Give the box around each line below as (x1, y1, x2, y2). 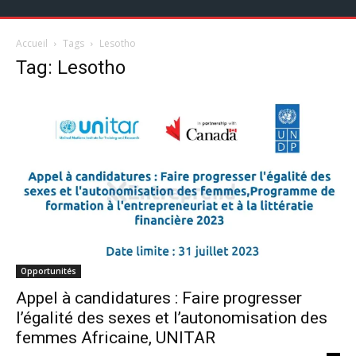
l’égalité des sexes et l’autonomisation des (16, 308, 327, 327)
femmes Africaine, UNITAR (16, 327, 215, 347)
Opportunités (21, 265, 76, 277)
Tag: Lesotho (16, 56, 126, 79)
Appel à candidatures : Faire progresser (16, 288, 302, 308)
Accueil (16, 37, 48, 50)
